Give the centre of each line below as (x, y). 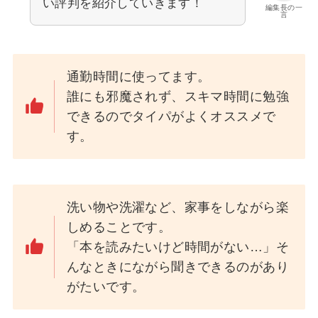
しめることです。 (119, 227)
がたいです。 (106, 286)
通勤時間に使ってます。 (139, 77)
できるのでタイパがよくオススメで (171, 117)
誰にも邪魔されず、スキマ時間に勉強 (178, 97)
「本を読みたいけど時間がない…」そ (178, 247)
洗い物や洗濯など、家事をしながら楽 (178, 207)
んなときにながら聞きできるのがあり (178, 267)
